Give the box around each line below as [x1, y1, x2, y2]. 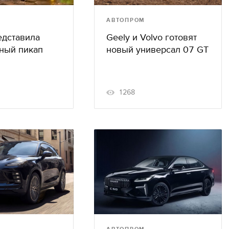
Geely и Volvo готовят [106, 32, 197, 43]
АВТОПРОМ [106, 16, 145, 24]
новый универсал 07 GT [106, 44, 209, 55]
